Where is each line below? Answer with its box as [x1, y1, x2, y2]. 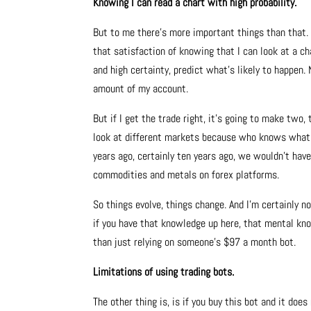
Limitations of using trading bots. [93, 264, 235, 280]
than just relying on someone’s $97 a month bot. [93, 235, 296, 250]
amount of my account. [93, 81, 189, 96]
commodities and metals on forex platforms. [93, 167, 280, 183]
